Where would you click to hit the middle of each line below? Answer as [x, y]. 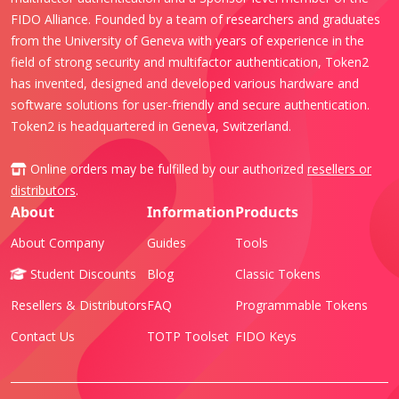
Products [267, 212]
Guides [167, 242]
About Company [57, 242]
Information [191, 212]
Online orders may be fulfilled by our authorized [167, 168]
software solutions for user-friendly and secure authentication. [190, 104]
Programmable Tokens [301, 305]
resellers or [339, 168]
